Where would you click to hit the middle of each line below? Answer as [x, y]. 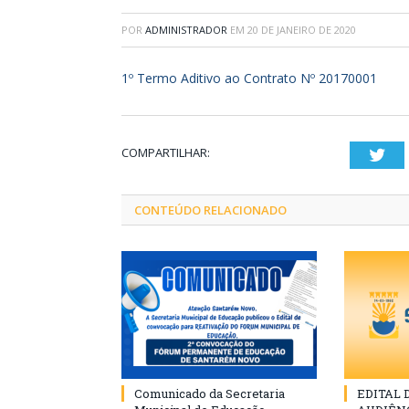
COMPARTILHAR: [166, 152]
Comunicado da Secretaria [210, 393]
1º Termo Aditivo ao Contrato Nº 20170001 [249, 78]
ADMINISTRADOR [186, 29]
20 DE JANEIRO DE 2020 [302, 29]
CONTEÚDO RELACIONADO [210, 210]
